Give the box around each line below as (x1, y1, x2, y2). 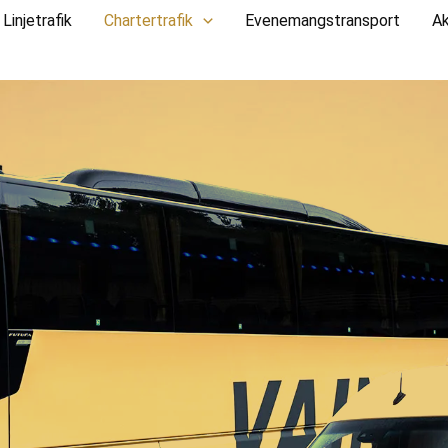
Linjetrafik (3, 11, 72, 30)
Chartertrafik (104, 11, 193, 30)
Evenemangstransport (244, 11, 400, 30)
